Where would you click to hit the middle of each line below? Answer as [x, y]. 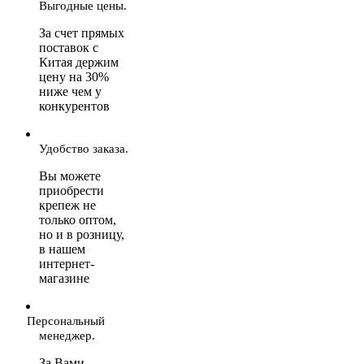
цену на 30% [74, 76]
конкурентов [74, 106]
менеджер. [67, 335]
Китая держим [79, 62]
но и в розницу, [82, 234]
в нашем [62, 249]
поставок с [69, 47]
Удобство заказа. [84, 148]
